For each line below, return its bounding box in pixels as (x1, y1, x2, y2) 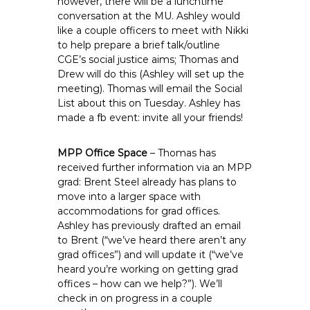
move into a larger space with (57, 190, 201, 203)
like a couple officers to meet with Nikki (57, 24, 249, 37)
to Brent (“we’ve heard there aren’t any (57, 234, 247, 246)
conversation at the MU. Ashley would (57, 10, 241, 22)
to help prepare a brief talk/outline (57, 39, 221, 51)
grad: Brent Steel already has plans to (57, 176, 237, 188)
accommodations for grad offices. (57, 205, 221, 217)
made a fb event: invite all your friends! (57, 111, 244, 124)
